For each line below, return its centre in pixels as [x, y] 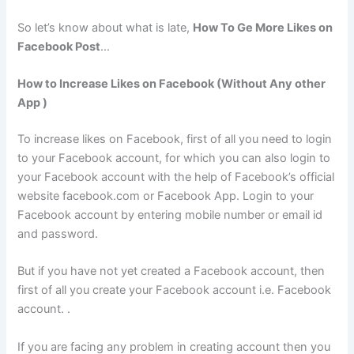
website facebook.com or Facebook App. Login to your [166, 196]
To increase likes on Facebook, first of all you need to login [175, 139]
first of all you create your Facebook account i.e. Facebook [175, 290]
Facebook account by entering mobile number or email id [170, 215]
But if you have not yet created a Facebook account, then [171, 271]
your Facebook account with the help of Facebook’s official [176, 177]
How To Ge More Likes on [263, 27]
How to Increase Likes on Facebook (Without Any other [172, 84]
